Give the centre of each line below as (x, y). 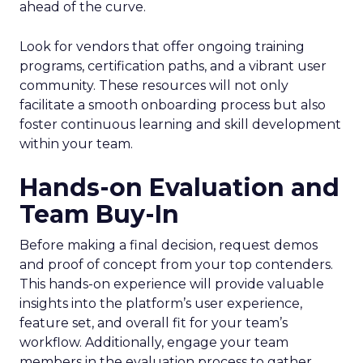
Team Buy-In (99, 214)
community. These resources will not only (154, 85)
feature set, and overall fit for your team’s (154, 323)
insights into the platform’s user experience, (161, 303)
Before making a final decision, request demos (169, 245)
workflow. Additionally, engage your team (154, 342)
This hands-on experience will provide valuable (172, 284)
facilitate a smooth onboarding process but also (173, 105)
